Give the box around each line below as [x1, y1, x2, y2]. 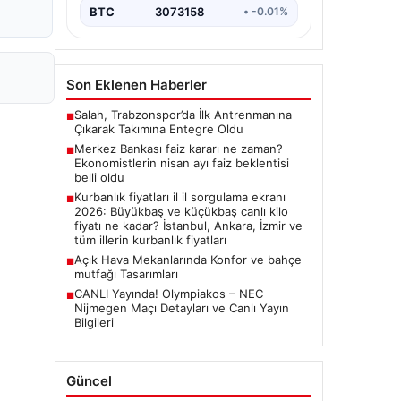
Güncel [66, 371, 112, 389]
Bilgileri [74, 314, 114, 329]
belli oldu [74, 169, 124, 184]
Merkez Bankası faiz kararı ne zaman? [74, 141, 283, 156]
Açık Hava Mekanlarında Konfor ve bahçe [74, 252, 302, 267]
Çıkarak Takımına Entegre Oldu [74, 121, 243, 136]
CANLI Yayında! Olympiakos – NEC [74, 286, 263, 301]
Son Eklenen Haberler [66, 75, 207, 93]
